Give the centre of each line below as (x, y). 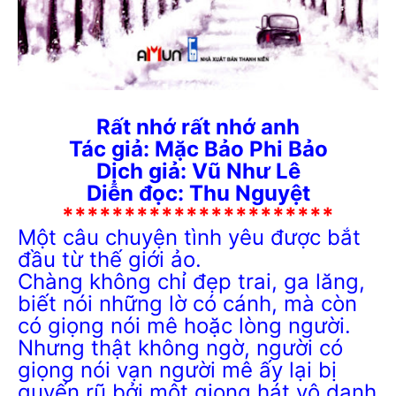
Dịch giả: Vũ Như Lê (198, 171)
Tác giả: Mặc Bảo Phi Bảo (198, 148)
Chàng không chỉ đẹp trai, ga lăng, (191, 281)
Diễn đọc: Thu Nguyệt (198, 193)
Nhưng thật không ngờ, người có (180, 347)
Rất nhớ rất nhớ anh (198, 126)
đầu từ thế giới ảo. (110, 259)
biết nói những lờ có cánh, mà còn (187, 303)
